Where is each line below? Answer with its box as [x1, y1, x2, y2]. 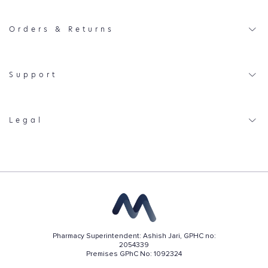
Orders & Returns [9, 24, 114, 34]
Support [9, 69, 57, 80]
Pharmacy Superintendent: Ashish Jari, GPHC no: [52, 232, 216, 240]
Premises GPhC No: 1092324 [86, 249, 182, 258]
